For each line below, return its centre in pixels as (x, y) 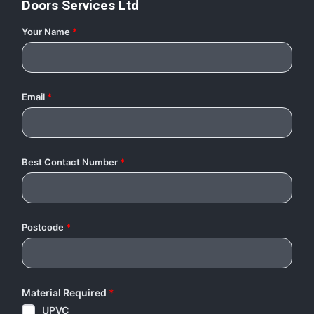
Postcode (43, 227)
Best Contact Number (70, 162)
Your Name (46, 32)
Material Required (64, 293)
